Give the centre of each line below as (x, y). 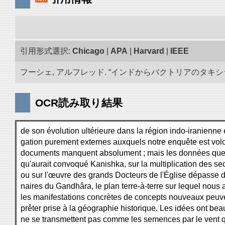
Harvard (149, 51)
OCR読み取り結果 (79, 103)
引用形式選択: (46, 51)
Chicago (88, 51)
